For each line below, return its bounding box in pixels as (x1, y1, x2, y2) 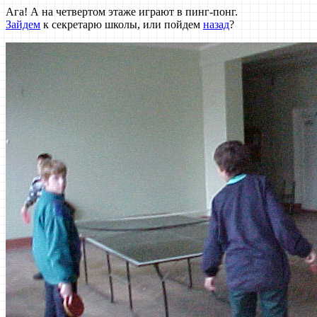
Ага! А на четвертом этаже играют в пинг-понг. (6, 6, 238, 18)
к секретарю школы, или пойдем (40, 18, 203, 30)
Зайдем (6, 18, 40, 30)
